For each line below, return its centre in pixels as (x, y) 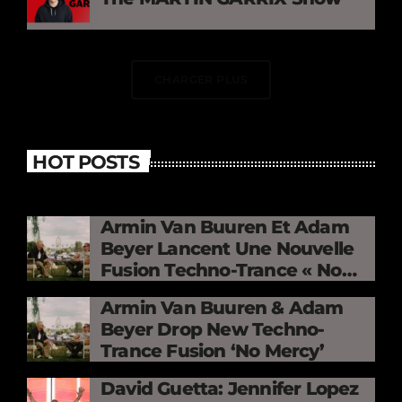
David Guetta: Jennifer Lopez (230, 389)
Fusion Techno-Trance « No (221, 271)
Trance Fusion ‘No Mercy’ (212, 351)
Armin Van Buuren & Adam (222, 308)
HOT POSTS (86, 161)
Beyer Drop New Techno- (213, 330)
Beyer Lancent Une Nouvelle (227, 249)
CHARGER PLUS (201, 80)
